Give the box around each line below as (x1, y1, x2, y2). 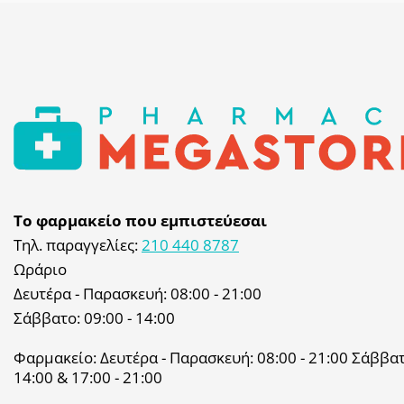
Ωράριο (14, 259, 67, 280)
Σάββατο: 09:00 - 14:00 (14, 308, 175, 329)
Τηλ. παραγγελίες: (14, 234, 142, 256)
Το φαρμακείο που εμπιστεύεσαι (14, 210, 267, 232)
